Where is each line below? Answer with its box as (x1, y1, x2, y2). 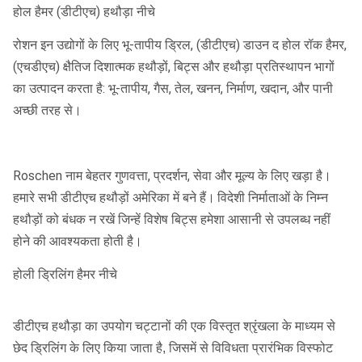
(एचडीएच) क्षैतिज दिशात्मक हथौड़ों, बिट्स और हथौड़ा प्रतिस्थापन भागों (13, 59, 335, 74)
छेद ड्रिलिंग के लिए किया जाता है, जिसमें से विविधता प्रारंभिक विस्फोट (13, 341, 333, 355)
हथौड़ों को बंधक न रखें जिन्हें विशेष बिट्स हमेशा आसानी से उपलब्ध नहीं (13, 212, 330, 227)
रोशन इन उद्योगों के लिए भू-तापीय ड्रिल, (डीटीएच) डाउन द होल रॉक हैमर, (13, 37, 347, 53)
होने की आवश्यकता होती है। (13, 234, 142, 249)
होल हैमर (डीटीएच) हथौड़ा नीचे (13, 4, 155, 19)
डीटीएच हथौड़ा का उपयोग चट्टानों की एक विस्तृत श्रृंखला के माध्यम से (13, 319, 335, 333)
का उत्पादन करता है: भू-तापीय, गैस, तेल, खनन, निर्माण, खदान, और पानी (13, 81, 333, 96)
